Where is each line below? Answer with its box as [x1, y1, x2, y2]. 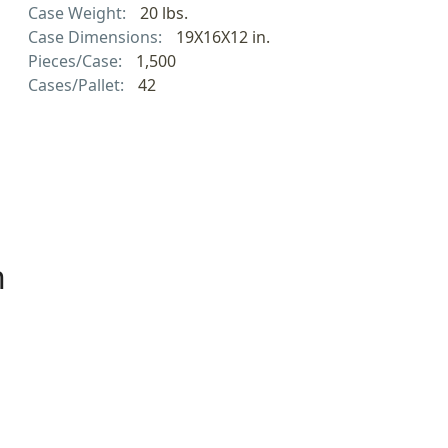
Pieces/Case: [28, 49, 126, 72]
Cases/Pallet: [28, 73, 128, 96]
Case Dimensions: [28, 25, 166, 48]
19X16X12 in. [175, 25, 270, 48]
